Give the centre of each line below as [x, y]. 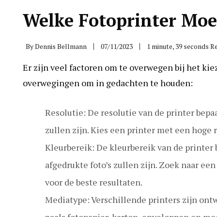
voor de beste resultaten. [94, 182]
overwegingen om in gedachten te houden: [108, 83]
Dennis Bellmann [61, 46]
